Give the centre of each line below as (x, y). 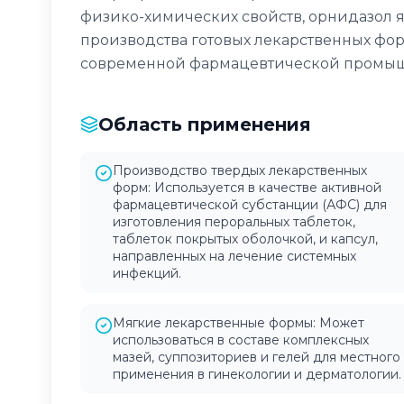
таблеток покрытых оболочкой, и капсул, (245, 239)
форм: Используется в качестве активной (247, 188)
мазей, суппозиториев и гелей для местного (257, 357)
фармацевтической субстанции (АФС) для (250, 205)
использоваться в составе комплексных (241, 340)
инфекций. (147, 273)
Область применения (205, 124)
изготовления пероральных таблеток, (234, 222)
